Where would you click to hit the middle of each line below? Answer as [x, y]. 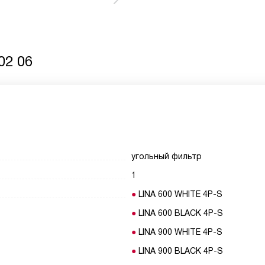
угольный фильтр [167, 156]
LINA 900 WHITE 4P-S [181, 232]
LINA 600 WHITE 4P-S [181, 194]
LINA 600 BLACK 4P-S [181, 213]
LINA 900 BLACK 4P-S [181, 251]
